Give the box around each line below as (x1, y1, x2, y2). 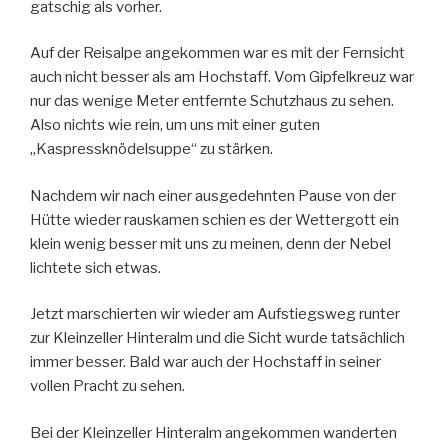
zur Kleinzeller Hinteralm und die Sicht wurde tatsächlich (30, 329, 405, 348)
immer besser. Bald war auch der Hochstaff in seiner (30, 353, 381, 372)
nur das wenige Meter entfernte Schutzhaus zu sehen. (30, 92, 394, 111)
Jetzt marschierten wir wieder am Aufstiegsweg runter (30, 305, 400, 324)
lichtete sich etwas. (30, 258, 161, 277)
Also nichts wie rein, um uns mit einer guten (30, 116, 320, 135)
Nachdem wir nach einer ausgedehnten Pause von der (30, 186, 396, 205)
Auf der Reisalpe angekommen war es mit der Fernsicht (30, 44, 405, 63)
